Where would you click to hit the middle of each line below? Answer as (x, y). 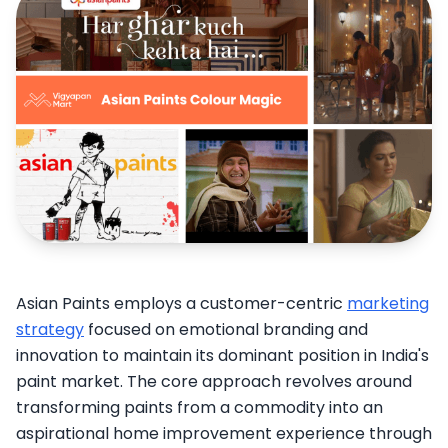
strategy (50, 330)
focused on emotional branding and (226, 330)
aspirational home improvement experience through (224, 434)
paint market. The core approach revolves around (214, 382)
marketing (388, 304)
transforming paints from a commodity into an (199, 408)
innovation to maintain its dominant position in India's (222, 356)
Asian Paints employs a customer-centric (181, 304)
